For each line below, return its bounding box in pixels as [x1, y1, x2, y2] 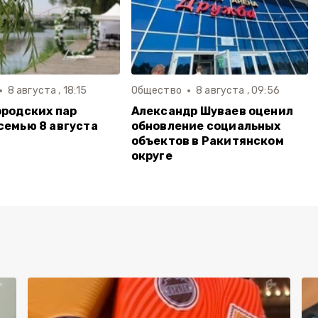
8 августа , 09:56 [196, 84, 280, 97]
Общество [131, 84, 182, 97]
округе [131, 149, 172, 163]
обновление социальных [131, 119, 281, 133]
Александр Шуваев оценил [131, 104, 294, 118]
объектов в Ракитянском [131, 134, 284, 148]
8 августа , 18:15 [7, 84, 87, 97]
